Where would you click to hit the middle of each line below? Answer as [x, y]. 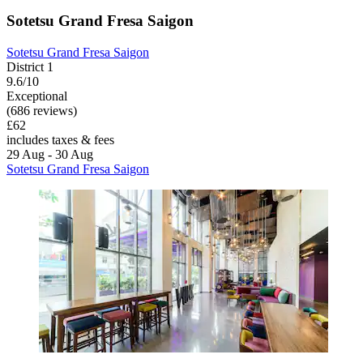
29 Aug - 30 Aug [50, 154]
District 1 [30, 66]
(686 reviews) [42, 110]
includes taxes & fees [60, 139]
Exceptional [37, 96]
